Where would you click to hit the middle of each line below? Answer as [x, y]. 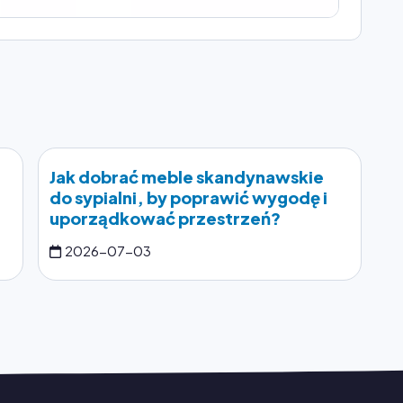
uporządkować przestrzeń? [165, 218]
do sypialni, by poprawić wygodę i [188, 197]
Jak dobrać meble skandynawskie [187, 176]
